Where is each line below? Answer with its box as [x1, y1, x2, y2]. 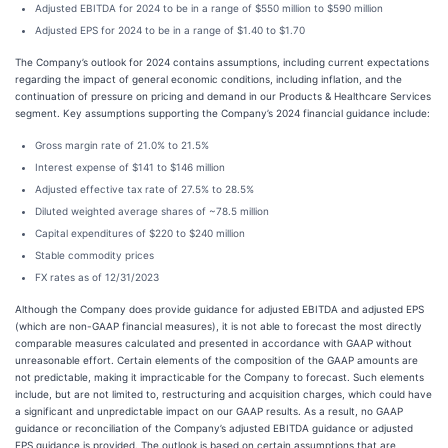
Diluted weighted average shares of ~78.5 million [35, 205, 269, 217]
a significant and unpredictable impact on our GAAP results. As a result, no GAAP [15, 405, 403, 417]
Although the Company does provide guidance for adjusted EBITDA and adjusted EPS [15, 303, 424, 315]
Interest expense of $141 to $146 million [35, 161, 225, 173]
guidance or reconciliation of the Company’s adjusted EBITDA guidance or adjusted [15, 422, 413, 434]
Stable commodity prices [35, 249, 154, 261]
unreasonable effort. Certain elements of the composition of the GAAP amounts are [15, 354, 418, 366]
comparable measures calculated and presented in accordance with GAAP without [15, 337, 412, 349]
